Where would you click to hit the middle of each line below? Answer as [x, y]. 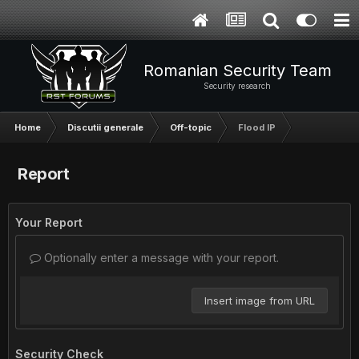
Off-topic [191, 127]
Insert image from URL [260, 301]
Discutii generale [105, 127]
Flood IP [257, 127]
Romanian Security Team [237, 71]
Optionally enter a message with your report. [160, 258]
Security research [237, 86]
